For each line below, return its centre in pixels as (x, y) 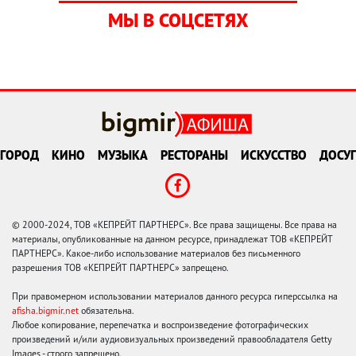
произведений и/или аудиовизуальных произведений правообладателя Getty (172, 339)
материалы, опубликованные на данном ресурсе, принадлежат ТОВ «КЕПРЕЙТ (172, 239)
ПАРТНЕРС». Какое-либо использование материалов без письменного (156, 253)
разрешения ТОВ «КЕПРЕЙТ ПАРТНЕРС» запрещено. (120, 268)
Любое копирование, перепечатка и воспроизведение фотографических (160, 325)
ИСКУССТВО (274, 155)
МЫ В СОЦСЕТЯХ (178, 20)
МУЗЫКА (123, 155)
